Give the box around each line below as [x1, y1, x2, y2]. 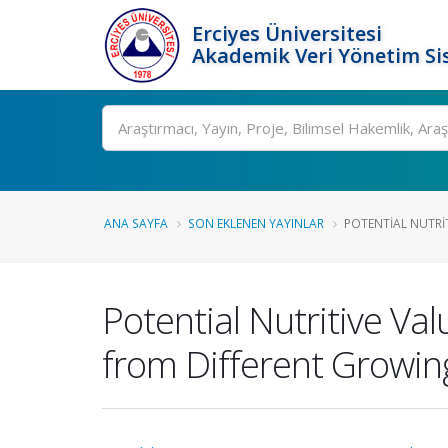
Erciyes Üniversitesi [192, 20, 382, 47]
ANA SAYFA [104, 215, 168, 231]
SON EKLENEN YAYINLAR [188, 215, 324, 231]
